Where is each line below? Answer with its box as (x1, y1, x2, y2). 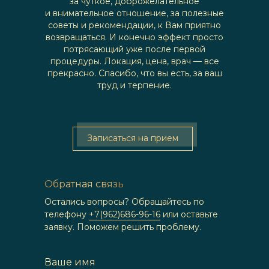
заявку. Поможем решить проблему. (44, 221, 201, 232)
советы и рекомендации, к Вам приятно (48, 20, 221, 31)
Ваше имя (44, 256, 95, 268)
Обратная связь (44, 178, 124, 190)
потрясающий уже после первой (64, 44, 205, 55)
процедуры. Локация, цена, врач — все (50, 56, 219, 67)
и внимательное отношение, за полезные (45, 8, 224, 19)
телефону (44, 208, 89, 220)
